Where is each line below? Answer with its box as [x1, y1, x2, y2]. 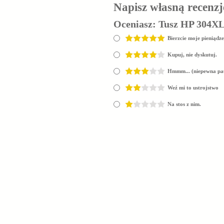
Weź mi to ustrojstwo [167, 84, 218, 90]
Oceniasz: [113, 18, 158, 29]
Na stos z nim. [167, 101, 201, 107]
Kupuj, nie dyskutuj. [167, 51, 217, 57]
